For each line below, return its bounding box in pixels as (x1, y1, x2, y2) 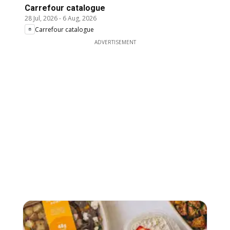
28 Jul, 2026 (25, 14, 57, 23)
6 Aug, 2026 (63, 14, 97, 23)
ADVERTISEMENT (94, 39, 136, 46)
